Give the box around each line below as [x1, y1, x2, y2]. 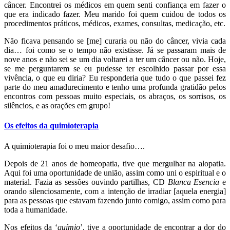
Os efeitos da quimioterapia [4, 121, 99, 130]
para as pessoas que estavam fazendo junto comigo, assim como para [4, 196, 226, 205]
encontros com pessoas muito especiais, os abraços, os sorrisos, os [4, 92, 226, 101]
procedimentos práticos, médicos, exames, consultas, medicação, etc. [4, 19, 225, 28]
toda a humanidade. [4, 205, 67, 214]
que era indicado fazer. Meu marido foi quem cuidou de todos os [4, 10, 226, 19]
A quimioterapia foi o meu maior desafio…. [4, 141, 145, 150]
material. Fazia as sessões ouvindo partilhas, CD [4, 177, 168, 186]
